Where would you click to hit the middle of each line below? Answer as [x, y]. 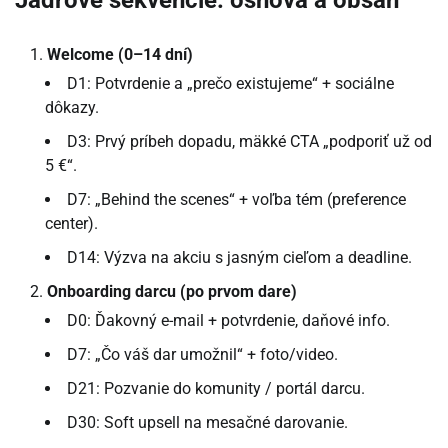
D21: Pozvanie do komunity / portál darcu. [216, 389]
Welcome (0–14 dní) [120, 55]
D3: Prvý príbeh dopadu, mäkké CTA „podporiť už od [249, 142]
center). [71, 224]
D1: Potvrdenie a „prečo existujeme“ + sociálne [230, 84]
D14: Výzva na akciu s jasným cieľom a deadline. [239, 258]
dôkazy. [72, 108]
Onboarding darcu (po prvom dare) [172, 292]
